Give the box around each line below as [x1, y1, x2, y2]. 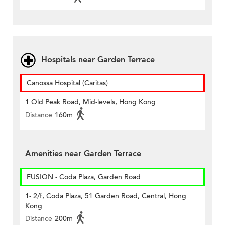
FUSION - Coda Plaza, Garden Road [27, 172, 141, 182]
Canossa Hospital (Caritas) [27, 78, 108, 88]
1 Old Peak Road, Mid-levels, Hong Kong [25, 97, 156, 107]
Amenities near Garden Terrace [25, 148, 141, 160]
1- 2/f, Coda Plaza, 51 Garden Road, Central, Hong [25, 191, 186, 201]
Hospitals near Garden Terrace [41, 54, 155, 66]
